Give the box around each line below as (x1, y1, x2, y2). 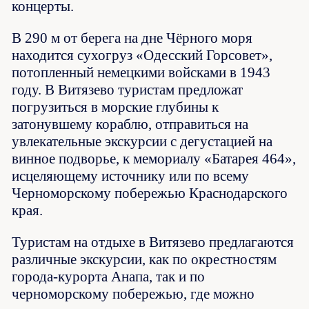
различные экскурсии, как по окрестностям (12, 250, 277, 268)
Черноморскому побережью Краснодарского (12, 184, 288, 201)
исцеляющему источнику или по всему (12, 167, 250, 184)
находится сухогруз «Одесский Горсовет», (12, 46, 273, 63)
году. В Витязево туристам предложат (12, 81, 243, 98)
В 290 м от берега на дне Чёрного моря (12, 29, 253, 46)
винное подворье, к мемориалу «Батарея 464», (12, 150, 297, 167)
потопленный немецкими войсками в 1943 (12, 63, 271, 81)
